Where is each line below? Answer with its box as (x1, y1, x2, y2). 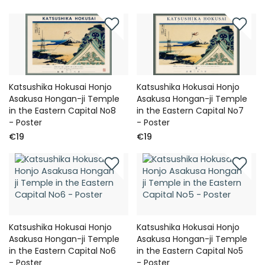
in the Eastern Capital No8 (9, 105, 116, 117)
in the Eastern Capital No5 (137, 244, 244, 257)
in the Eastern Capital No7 (137, 105, 244, 117)
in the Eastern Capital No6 (9, 244, 116, 257)
